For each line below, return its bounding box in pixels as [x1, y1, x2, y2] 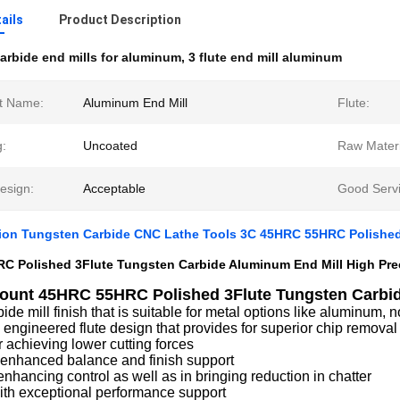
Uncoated [83, 138, 137, 153]
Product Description [59, 12, 181, 27]
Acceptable [83, 181, 146, 196]
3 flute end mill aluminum [188, 50, 342, 64]
